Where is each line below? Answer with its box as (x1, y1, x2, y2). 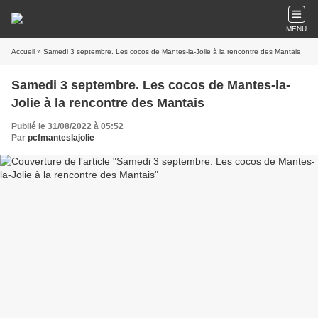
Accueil (11, 48, 35, 55)
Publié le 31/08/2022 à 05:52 (11, 121, 124, 131)
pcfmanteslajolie (28, 133, 94, 143)
